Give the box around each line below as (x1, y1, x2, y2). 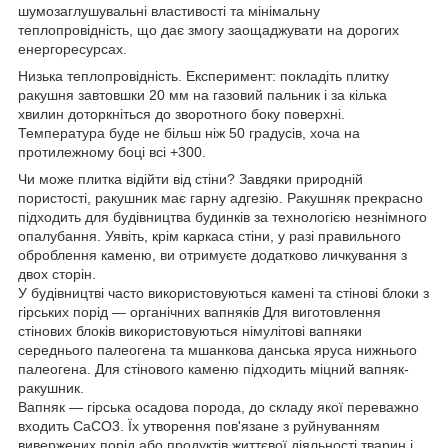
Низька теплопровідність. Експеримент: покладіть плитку (18, 67, 389, 84)
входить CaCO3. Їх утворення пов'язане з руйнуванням (18, 417, 380, 434)
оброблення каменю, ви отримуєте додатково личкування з (18, 246, 407, 263)
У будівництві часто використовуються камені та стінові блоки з (18, 284, 429, 301)
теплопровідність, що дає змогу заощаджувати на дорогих (18, 21, 399, 38)
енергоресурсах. (18, 40, 127, 57)
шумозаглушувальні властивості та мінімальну (18, 2, 320, 19)
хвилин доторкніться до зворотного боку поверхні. (18, 105, 345, 122)
